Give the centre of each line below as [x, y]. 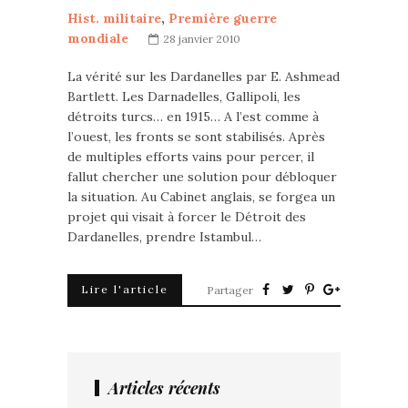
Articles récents [164, 388]
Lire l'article [125, 289]
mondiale [98, 38]
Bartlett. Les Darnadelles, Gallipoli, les [184, 97]
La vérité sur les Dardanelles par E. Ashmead [204, 76]
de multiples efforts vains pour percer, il [191, 157]
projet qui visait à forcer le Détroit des [187, 217]
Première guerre [223, 18]
